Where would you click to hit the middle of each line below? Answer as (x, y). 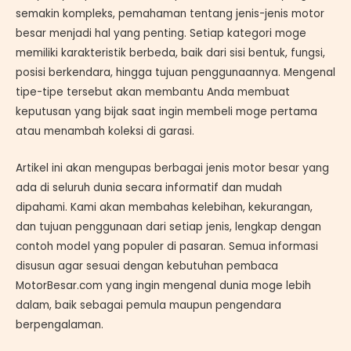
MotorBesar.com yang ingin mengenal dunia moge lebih (163, 285)
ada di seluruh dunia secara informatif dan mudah (149, 187)
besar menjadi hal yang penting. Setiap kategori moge (161, 33)
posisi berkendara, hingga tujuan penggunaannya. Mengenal (175, 72)
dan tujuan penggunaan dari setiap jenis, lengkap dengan (168, 226)
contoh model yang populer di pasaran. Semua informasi (167, 246)
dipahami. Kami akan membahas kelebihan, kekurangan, (164, 207)
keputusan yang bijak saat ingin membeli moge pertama (166, 111)
